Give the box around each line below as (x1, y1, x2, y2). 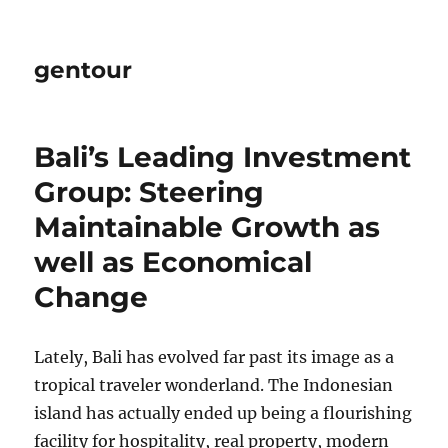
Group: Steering (34, 175, 265, 209)
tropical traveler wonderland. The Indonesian (34, 375, 394, 395)
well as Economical (34, 245, 313, 279)
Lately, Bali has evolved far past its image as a (34, 347, 395, 367)
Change (34, 280, 149, 314)
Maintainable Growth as (34, 210, 381, 244)
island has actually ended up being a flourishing (34, 403, 413, 423)
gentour (34, 56, 133, 84)
